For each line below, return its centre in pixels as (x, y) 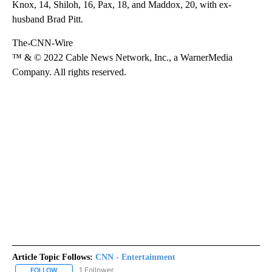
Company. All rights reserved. (69, 72)
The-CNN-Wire (42, 43)
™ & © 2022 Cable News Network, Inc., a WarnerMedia (122, 58)
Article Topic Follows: (53, 257)
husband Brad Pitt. (48, 19)
